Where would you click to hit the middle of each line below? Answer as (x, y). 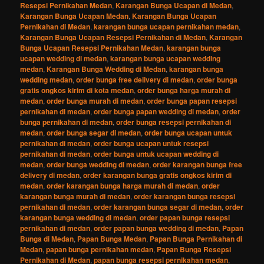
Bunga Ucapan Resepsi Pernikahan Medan (92, 47)
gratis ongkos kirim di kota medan (77, 90)
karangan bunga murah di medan (75, 196)
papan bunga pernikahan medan (100, 249)
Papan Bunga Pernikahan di (196, 238)
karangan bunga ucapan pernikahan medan (166, 26)
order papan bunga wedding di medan (156, 228)
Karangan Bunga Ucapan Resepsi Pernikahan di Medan (113, 37)
